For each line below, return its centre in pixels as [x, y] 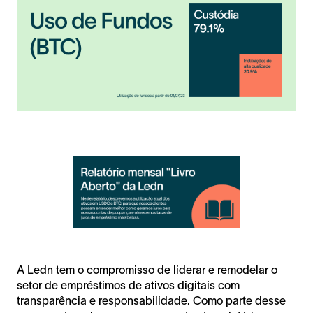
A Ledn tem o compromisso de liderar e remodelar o [147, 270]
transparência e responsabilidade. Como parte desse [151, 301]
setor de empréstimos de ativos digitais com [128, 285]
